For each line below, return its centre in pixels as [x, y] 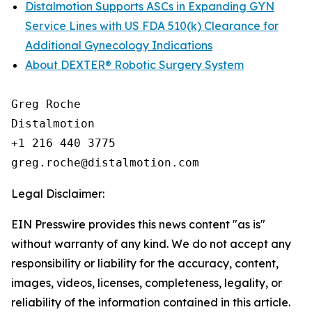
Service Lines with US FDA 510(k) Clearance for [152, 26]
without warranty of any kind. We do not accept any [151, 244]
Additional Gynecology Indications [119, 45]
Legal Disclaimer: [58, 194]
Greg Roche [46, 104]
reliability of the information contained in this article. [151, 302]
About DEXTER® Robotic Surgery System [134, 65]
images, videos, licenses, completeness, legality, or [147, 283]
